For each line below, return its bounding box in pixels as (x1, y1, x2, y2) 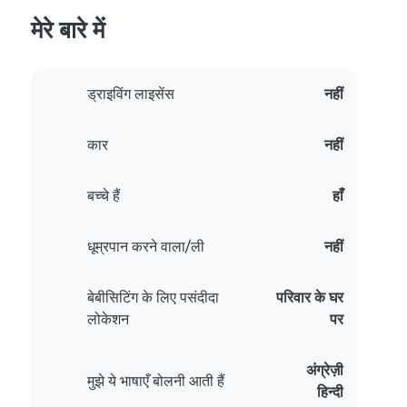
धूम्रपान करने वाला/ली (87, 238, 204, 256)
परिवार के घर (276, 289, 343, 307)
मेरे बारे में (31, 15, 104, 45)
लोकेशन (87, 311, 129, 329)
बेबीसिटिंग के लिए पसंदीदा (87, 289, 219, 307)
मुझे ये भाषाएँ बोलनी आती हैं (87, 372, 224, 391)
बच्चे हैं (87, 187, 120, 205)
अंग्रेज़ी (306, 362, 343, 380)
